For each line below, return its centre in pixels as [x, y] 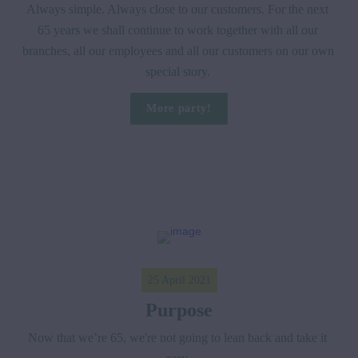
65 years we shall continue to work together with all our [177, 30]
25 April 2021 [179, 280]
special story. [179, 72]
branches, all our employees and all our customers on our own [178, 51]
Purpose [179, 310]
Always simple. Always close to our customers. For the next [177, 10]
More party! [179, 109]
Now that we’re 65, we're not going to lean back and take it [177, 338]
